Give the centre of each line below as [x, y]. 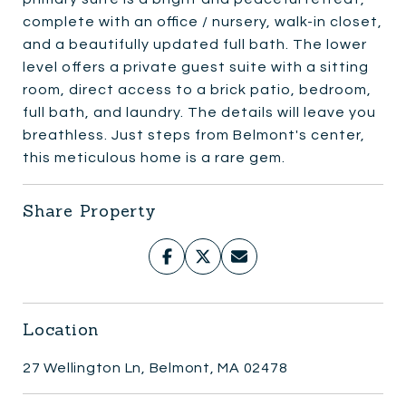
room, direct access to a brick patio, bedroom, [197, 89]
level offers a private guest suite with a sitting [196, 67]
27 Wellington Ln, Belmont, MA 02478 [155, 367]
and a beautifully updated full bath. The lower [195, 44]
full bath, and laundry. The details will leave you [199, 112]
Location [61, 329]
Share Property [90, 210]
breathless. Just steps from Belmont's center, [194, 135]
